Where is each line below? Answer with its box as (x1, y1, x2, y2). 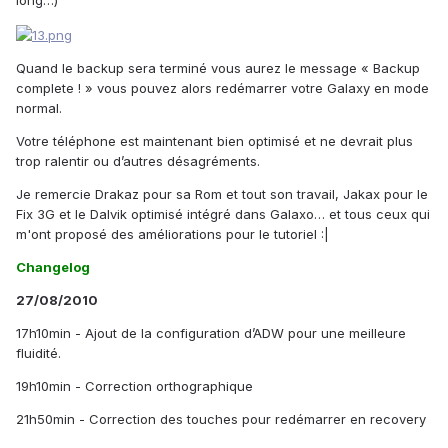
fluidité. (16, 344, 61, 361)
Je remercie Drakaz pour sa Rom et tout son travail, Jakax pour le (16, 185, 428, 202)
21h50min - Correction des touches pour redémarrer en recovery (16, 410, 426, 427)
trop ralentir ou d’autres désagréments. (16, 152, 260, 169)
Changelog (16, 258, 90, 275)
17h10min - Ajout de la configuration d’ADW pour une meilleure (16, 324, 406, 341)
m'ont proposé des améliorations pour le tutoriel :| (16, 225, 329, 242)
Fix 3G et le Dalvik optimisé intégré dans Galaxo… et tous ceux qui (16, 205, 430, 222)
